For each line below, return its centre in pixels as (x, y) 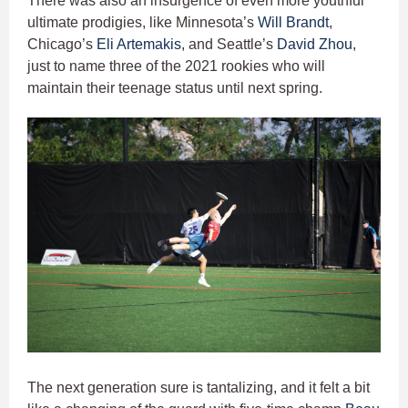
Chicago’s (62, 44)
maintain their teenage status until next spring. (177, 87)
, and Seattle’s (229, 44)
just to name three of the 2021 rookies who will (176, 66)
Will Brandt (293, 22)
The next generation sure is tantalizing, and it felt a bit (199, 388)
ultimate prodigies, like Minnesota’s (143, 22)
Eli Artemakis (139, 44)
